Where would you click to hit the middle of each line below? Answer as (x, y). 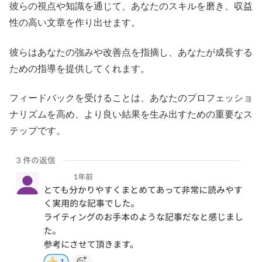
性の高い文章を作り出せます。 (75, 23)
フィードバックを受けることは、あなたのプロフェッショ (131, 98)
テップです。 (37, 130)
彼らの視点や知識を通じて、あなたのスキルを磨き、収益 (131, 6)
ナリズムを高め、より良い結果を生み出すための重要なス (131, 114)
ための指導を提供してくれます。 (80, 68)
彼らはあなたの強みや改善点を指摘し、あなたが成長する (131, 52)
